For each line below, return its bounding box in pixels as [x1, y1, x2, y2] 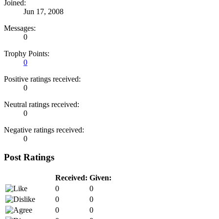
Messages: [4, 23, 36, 32]
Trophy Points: [4, 49, 49, 58]
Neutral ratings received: [4, 100, 79, 109]
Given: [89, 173, 111, 182]
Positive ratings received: [4, 74, 81, 83]
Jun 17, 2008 [23, 7, 64, 16]
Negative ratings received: [4, 125, 84, 134]
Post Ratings [4, 152, 54, 163]
